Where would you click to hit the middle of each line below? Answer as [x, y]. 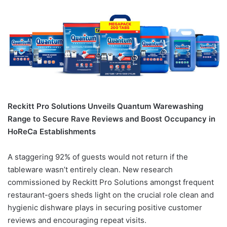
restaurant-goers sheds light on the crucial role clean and [111, 195]
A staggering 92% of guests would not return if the [98, 157]
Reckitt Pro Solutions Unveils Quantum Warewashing [105, 106]
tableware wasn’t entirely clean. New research [90, 169]
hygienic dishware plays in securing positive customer [105, 207]
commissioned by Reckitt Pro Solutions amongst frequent [111, 182]
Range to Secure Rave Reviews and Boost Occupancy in [111, 119]
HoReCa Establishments [52, 131]
